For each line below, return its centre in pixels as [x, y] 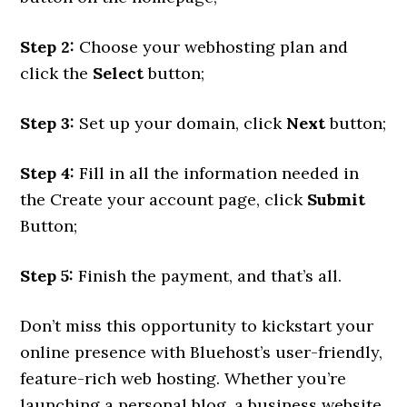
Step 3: [48, 124]
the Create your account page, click [164, 200]
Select [119, 74]
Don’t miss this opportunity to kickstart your [197, 326]
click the [57, 74]
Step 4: [48, 174]
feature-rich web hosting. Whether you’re [184, 379]
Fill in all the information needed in [217, 174]
